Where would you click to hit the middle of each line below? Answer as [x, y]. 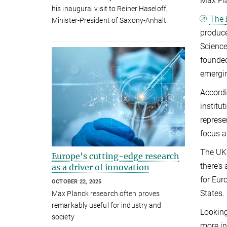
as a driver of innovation [101, 167]
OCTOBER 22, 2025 [77, 181]
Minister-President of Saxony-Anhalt [109, 20]
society [63, 217]
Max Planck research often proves [106, 194]
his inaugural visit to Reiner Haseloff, [110, 8]
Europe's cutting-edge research [116, 156]
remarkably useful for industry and [107, 205]
